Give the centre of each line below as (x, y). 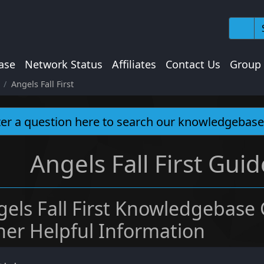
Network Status (64, 64)
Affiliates (134, 64)
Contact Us (193, 64)
